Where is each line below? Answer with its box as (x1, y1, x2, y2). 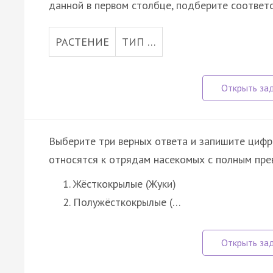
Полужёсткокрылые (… (73, 194, 181, 209)
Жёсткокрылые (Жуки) (73, 176, 176, 191)
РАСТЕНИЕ (55, 34, 109, 49)
